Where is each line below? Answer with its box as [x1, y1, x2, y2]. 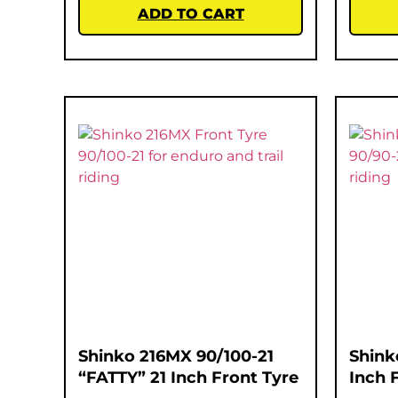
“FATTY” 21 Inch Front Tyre [78, 367, 298, 387]
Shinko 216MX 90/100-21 [78, 346, 274, 366]
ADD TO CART [137, 4, 244, 22]
